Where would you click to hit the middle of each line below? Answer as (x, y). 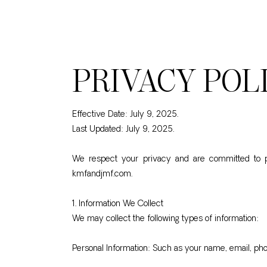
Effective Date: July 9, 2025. (125, 115)
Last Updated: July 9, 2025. (123, 130)
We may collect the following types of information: (165, 219)
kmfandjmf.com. (102, 174)
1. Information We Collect (118, 204)
